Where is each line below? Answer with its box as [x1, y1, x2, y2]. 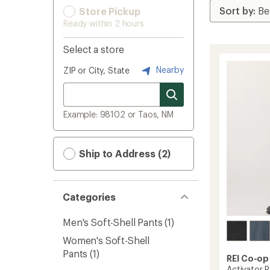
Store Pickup [77, 5, 140, 17]
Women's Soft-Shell [63, 234, 150, 246]
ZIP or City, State [63, 65, 130, 75]
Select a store [63, 43, 124, 55]
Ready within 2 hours [63, 18, 144, 28]
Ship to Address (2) [77, 148, 171, 159]
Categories [63, 191, 116, 202]
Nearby [154, 64, 184, 75]
